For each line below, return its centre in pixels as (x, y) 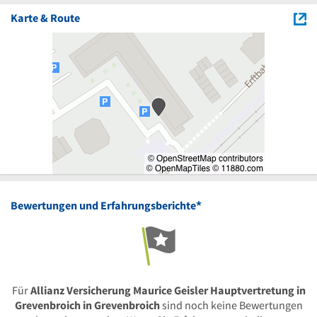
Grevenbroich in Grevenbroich (87, 305)
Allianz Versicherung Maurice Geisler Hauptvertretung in (168, 290)
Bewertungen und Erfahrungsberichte (103, 205)
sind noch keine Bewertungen (231, 305)
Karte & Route (45, 18)
